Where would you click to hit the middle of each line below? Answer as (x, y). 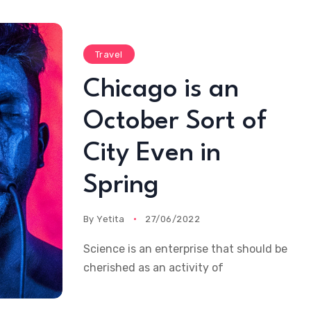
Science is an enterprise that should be (185, 249)
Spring (121, 185)
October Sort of (175, 121)
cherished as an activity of (153, 267)
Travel (109, 54)
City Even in (152, 153)
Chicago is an (161, 90)
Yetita (111, 219)
